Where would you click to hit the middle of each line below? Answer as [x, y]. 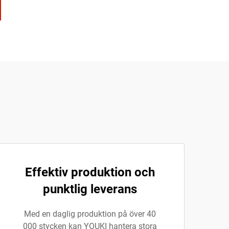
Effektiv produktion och [90, 172]
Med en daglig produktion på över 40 [90, 214]
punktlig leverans [90, 189]
